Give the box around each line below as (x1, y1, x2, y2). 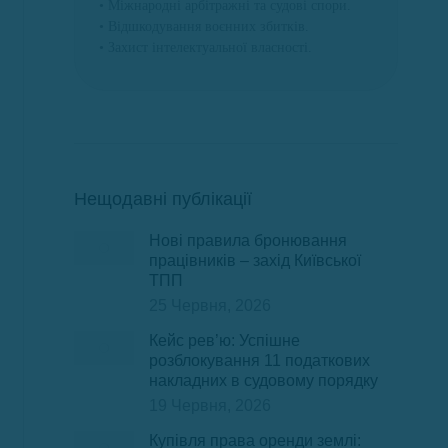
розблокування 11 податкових (149, 352, 370, 369)
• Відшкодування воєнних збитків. (99, 19, 309, 34)
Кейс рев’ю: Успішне (149, 332, 300, 349)
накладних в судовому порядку (149, 372, 378, 389)
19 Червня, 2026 (149, 397, 271, 414)
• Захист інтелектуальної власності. (99, 40, 312, 55)
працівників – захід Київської (149, 252, 361, 269)
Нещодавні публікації (74, 189, 252, 209)
